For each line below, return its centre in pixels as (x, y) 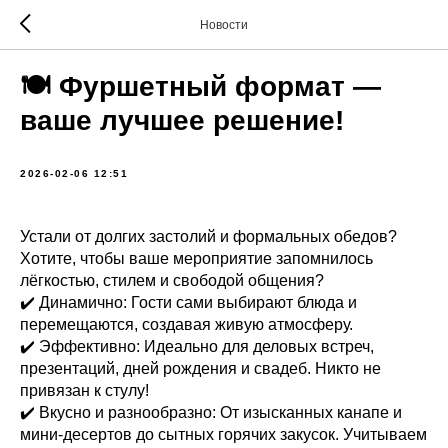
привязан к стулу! (84, 390)
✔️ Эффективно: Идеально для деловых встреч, (197, 346)
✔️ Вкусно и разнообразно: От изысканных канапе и (211, 412)
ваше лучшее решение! (182, 120)
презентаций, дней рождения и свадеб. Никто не (200, 368)
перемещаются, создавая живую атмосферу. (186, 324)
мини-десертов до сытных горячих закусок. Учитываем (223, 434)
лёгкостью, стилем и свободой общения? (172, 280)
